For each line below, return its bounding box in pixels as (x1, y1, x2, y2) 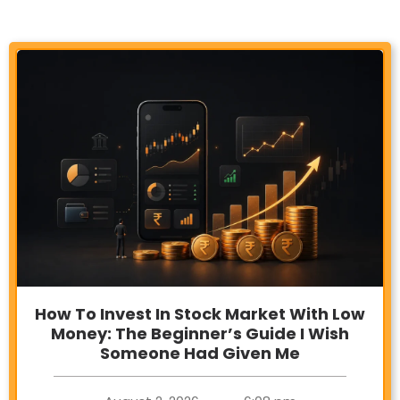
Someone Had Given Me (100, 341, 300, 364)
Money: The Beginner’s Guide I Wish (51, 321, 349, 345)
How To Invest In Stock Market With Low (35, 302, 365, 325)
